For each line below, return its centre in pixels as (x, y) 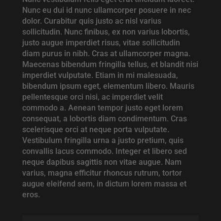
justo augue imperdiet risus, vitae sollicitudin (101, 43)
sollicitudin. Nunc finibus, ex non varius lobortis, (106, 32)
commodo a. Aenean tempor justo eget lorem (102, 108)
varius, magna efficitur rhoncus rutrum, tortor (102, 173)
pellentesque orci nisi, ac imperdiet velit (92, 97)
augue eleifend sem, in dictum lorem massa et (104, 184)
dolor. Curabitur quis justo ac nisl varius (92, 21)
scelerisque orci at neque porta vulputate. (95, 130)
